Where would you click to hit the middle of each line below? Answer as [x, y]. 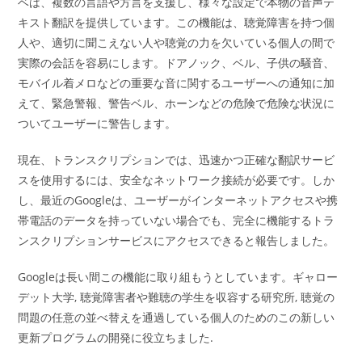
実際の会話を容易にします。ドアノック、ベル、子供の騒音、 [177, 63]
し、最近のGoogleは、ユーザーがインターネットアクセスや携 [178, 200]
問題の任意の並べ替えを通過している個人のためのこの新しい [177, 318]
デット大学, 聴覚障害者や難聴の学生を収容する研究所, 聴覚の [177, 297]
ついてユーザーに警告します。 [97, 124]
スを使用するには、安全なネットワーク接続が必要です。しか [177, 180]
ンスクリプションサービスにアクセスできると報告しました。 [177, 241]
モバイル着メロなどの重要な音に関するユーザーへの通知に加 [177, 83]
